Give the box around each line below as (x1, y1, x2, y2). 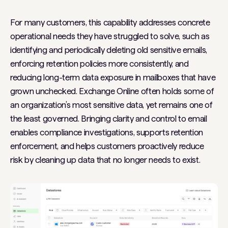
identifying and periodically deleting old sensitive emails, (10, 44, 207, 55)
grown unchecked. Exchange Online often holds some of (10, 85, 214, 96)
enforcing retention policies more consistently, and (10, 58, 189, 69)
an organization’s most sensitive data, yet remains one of (10, 99, 213, 110)
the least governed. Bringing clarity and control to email (10, 113, 207, 124)
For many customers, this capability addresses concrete (10, 17, 210, 27)
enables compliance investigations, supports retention (10, 127, 203, 137)
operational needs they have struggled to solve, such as (10, 31, 210, 41)
